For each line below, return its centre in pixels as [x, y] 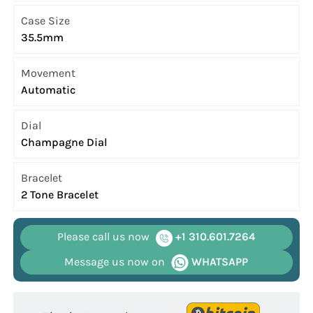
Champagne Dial [65, 143]
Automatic [49, 90]
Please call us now [104, 237]
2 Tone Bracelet [60, 195]
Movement [49, 73]
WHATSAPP [219, 261]
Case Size [46, 21]
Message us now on [115, 261]
